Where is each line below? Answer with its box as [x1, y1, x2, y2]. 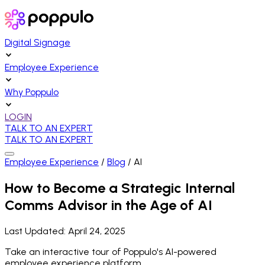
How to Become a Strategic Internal [5, 179, 235, 196]
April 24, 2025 [68, 225, 125, 237]
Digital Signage [5, 37, 70, 48]
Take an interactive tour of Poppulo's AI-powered [5, 245, 216, 257]
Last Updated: [5, 225, 68, 237]
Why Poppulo [5, 86, 59, 98]
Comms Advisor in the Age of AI [5, 196, 212, 214]
